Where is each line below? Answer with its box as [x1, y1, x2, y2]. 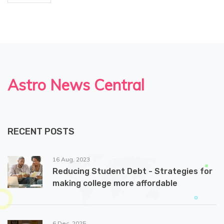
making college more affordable [52, 178, 177, 188]
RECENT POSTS [7, 126, 74, 137]
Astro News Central [7, 75, 144, 95]
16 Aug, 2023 [52, 155, 90, 163]
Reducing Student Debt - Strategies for [52, 166, 212, 176]
